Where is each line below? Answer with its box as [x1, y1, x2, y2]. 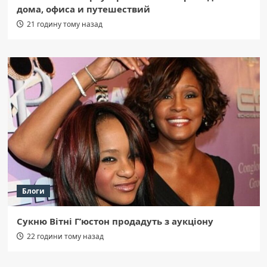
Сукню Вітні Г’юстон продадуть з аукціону [16, 215, 213, 227]
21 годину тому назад [26, 18, 103, 29]
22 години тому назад [26, 231, 104, 241]
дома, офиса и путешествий [16, 2, 150, 15]
